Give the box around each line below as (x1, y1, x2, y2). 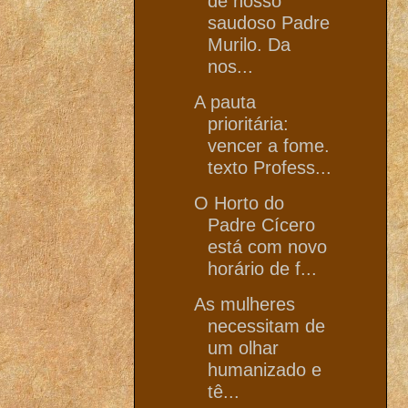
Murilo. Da (208, 34, 291, 55)
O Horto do (194, 192, 284, 213)
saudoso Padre (208, 12, 330, 33)
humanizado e (208, 359, 321, 380)
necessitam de (208, 315, 325, 336)
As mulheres (194, 293, 295, 314)
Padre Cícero (208, 214, 315, 235)
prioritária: (208, 113, 289, 134)
